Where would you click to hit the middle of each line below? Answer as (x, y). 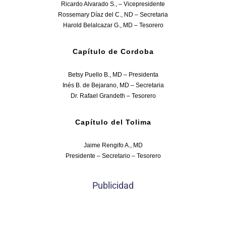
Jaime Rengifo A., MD (113, 146)
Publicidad (113, 186)
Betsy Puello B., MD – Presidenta (113, 75)
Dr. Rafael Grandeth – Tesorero (113, 96)
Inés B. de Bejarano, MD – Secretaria (113, 86)
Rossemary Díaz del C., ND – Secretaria (113, 15)
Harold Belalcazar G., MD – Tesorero (113, 25)
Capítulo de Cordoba (113, 52)
